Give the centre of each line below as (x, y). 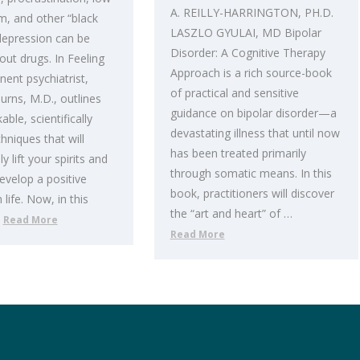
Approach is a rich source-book (251, 73)
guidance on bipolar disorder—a (253, 113)
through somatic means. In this (251, 174)
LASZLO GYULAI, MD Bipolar (245, 33)
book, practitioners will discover (252, 194)
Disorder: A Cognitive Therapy (247, 53)
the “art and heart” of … (231, 214)
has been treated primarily (238, 153)
